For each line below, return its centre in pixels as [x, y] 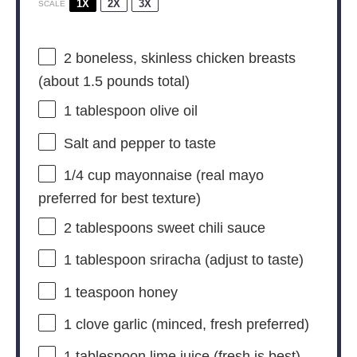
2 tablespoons [108, 228]
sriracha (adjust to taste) [224, 260]
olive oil [171, 111]
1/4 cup [87, 176]
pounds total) [146, 82]
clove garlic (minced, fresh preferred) [190, 325]
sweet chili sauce [209, 228]
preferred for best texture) [119, 198]
